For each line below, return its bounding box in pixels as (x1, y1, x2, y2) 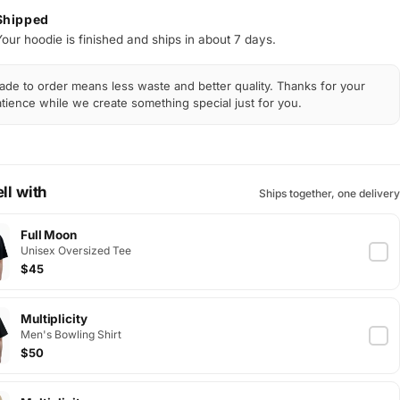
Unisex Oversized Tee (20, 243, 131, 257)
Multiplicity (20, 311, 88, 326)
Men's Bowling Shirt (20, 327, 121, 341)
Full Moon (20, 227, 78, 242)
